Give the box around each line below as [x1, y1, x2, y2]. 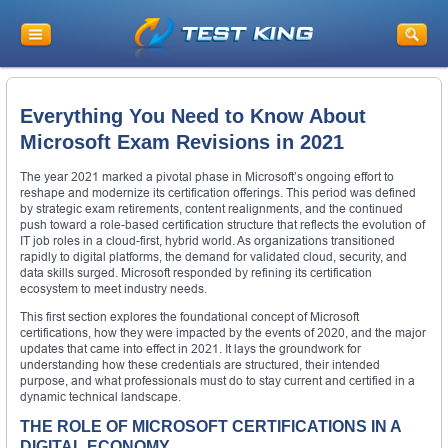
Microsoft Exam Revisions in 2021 [20, 131, 344, 154]
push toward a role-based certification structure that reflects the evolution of [20, 216, 425, 232]
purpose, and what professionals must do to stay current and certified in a [20, 372, 415, 388]
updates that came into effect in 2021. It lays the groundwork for [20, 340, 361, 356]
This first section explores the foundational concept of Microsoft [20, 308, 359, 324]
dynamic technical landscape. [20, 388, 181, 404]
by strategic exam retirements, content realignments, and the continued [20, 200, 403, 216]
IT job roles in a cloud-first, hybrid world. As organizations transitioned [20, 232, 395, 248]
